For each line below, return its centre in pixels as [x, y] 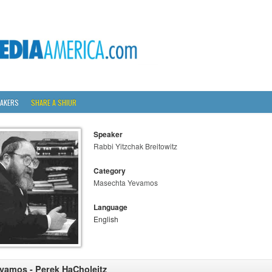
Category [110, 171]
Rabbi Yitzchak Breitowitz [135, 146]
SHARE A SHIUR [54, 102]
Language [110, 207]
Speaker [108, 134]
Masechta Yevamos [126, 182]
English [106, 219]
